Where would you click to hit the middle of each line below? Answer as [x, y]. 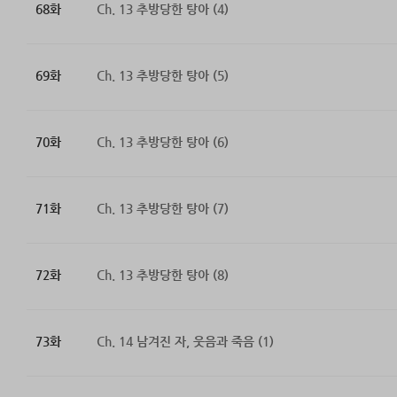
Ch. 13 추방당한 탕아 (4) [162, 9]
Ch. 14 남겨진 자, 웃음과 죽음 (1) [185, 342]
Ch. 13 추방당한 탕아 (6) [162, 142]
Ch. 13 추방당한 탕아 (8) [162, 275]
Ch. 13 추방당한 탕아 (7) [162, 209]
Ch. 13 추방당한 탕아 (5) [162, 76]
